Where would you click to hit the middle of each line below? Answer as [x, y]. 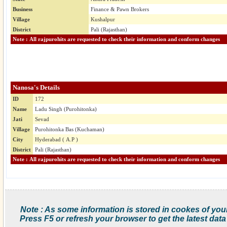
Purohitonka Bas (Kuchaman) [70, 129]
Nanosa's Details [36, 88]
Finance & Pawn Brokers [120, 9]
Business [23, 9]
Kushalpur [103, 20]
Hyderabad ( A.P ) [56, 140]
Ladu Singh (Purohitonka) [66, 109]
